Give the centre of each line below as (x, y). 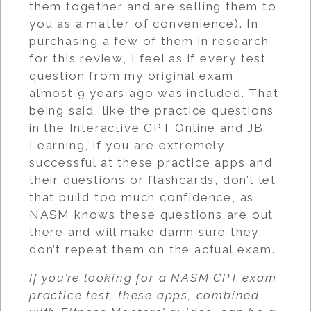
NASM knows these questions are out (152, 215)
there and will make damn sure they (144, 232)
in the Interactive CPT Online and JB (146, 128)
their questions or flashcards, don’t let (153, 180)
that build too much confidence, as (142, 197)
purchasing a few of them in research (149, 41)
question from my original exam (132, 76)
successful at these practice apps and (151, 162)
